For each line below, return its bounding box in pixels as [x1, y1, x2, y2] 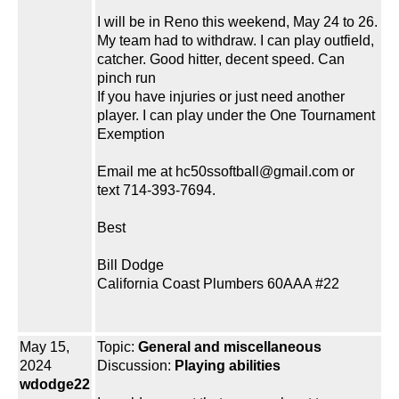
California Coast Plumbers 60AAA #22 [97, 276, 339, 292]
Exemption [97, 126, 165, 142]
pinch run [97, 70, 156, 86]
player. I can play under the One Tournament [97, 108, 375, 124]
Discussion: [97, 358, 175, 374]
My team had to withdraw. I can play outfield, [97, 33, 374, 49]
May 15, [20, 339, 69, 355]
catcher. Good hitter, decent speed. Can [97, 52, 345, 68]
